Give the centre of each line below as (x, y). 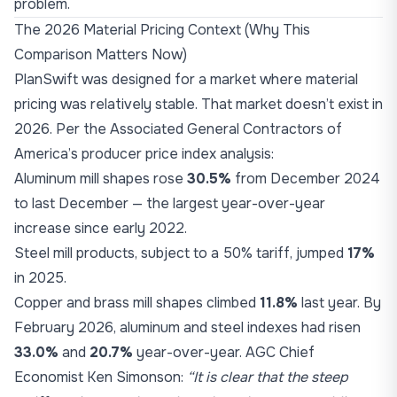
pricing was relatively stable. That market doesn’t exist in (198, 104)
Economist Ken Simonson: (101, 377)
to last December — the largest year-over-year (170, 203)
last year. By (339, 303)
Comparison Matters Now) (101, 54)
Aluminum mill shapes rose (101, 179)
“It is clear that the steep (268, 377)
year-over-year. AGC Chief (224, 352)
